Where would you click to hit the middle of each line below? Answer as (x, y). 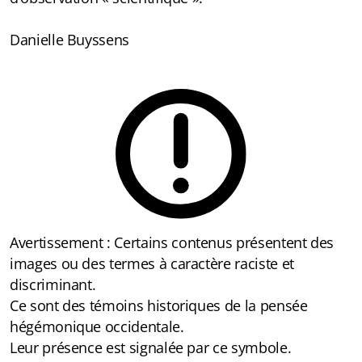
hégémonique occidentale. (97, 327)
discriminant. (53, 285)
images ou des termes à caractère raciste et (152, 264)
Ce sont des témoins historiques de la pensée (159, 306)
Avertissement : (62, 243)
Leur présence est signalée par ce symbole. (151, 348)
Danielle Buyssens (70, 40)
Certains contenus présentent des (224, 243)
